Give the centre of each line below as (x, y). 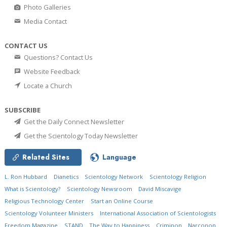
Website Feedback (51, 71)
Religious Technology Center (44, 201)
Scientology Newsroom (99, 188)
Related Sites (46, 157)
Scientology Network (114, 176)
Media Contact (45, 21)
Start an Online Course (122, 201)
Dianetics (66, 176)
